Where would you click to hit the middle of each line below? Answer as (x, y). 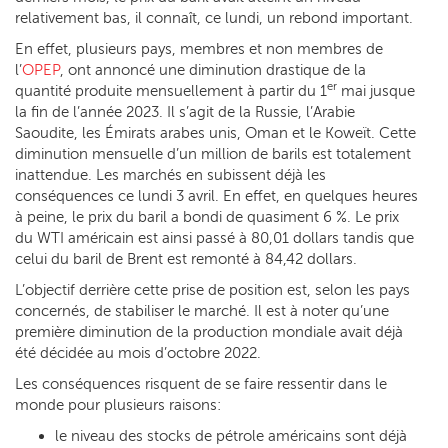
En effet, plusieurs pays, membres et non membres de (199, 48)
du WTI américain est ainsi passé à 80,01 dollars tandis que (214, 237)
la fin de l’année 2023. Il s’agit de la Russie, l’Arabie (185, 111)
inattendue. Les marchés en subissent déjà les (170, 174)
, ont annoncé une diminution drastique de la (213, 69)
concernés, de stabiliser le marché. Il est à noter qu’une (202, 310)
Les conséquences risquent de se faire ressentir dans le (201, 383)
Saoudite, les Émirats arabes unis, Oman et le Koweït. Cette (215, 132)
